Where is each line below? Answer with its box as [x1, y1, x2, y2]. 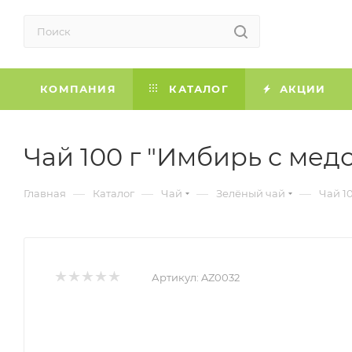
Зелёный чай [216, 186, 285, 200]
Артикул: [152, 270, 199, 284]
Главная [24, 186, 66, 200]
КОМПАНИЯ [40, 82, 116, 95]
